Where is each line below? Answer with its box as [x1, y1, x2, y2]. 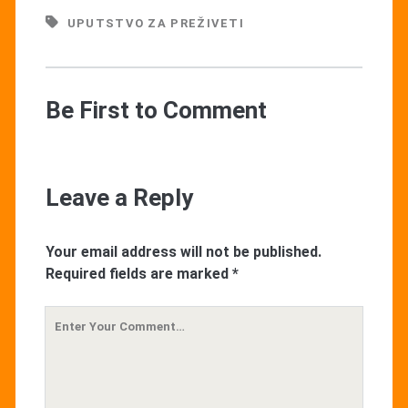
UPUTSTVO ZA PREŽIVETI [66, 15, 245, 30]
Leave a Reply [45, 183, 193, 211]
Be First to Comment [45, 96, 267, 124]
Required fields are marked [45, 264, 232, 282]
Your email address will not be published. [45, 242, 321, 260]
